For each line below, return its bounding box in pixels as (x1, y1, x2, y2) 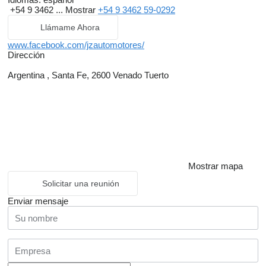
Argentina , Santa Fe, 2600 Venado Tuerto (8, 70, 169, 80)
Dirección (8, 50, 45, 60)
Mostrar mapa (188, 161, 243, 171)
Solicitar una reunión (42, 179, 119, 188)
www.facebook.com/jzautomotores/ (8, 40, 144, 50)
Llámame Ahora (40, 23, 100, 32)
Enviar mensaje (8, 196, 68, 206)
